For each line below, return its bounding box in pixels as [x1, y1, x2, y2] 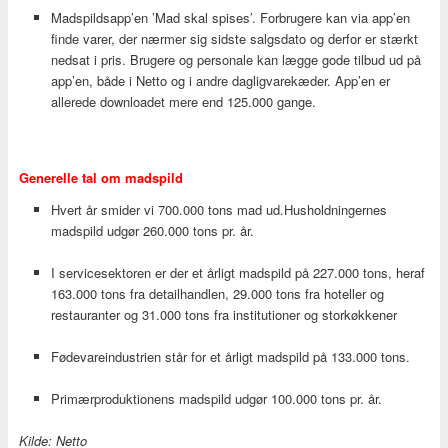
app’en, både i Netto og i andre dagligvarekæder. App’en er [51, 71, 391, 91]
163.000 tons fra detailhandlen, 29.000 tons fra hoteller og [51, 284, 385, 304]
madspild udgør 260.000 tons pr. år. [51, 220, 255, 240]
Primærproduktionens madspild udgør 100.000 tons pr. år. [51, 389, 383, 409]
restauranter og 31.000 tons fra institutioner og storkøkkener [51, 305, 398, 325]
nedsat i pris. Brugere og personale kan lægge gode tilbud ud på [51, 50, 422, 70]
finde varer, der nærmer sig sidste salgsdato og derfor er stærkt [51, 29, 419, 49]
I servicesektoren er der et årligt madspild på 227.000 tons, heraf [51, 263, 426, 283]
